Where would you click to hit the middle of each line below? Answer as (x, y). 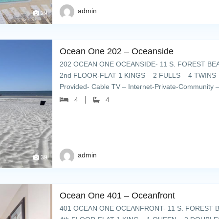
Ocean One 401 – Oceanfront (118, 195)
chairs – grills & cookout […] (103, 98)
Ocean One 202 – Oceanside (117, 51)
